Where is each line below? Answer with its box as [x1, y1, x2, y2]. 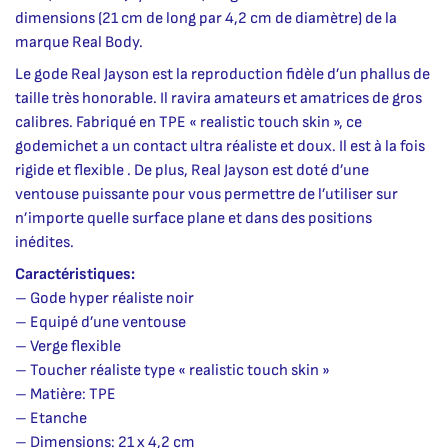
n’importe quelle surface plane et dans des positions [15, 208, 372, 228]
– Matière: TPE [15, 384, 116, 404]
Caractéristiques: [15, 264, 135, 284]
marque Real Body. [15, 32, 143, 52]
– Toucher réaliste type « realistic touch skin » [15, 360, 330, 380]
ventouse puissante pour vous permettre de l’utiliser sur [15, 184, 398, 204]
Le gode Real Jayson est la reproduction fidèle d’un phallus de [15, 64, 430, 84]
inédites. [15, 232, 74, 252]
